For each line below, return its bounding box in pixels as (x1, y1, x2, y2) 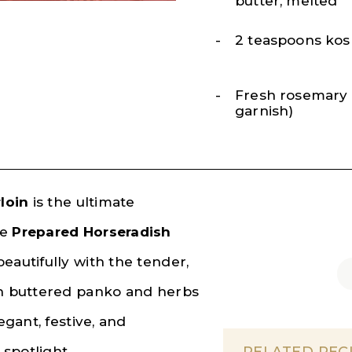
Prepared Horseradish (12, 223, 171, 240)
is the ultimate (28, 193, 135, 210)
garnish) (235, 102, 294, 119)
